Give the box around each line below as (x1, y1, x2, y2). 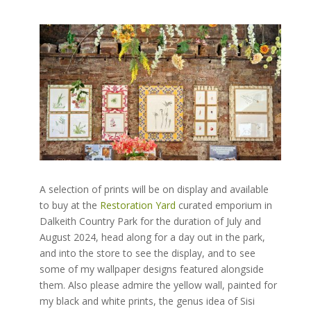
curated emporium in (175, 198, 272, 212)
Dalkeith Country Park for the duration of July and (39, 214, 261, 228)
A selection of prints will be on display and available (39, 182, 269, 196)
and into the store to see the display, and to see (39, 246, 255, 260)
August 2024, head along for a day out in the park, (39, 230, 265, 244)
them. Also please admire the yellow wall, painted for (39, 278, 277, 292)
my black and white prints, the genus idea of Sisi (39, 294, 255, 308)
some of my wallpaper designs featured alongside (39, 262, 264, 276)
